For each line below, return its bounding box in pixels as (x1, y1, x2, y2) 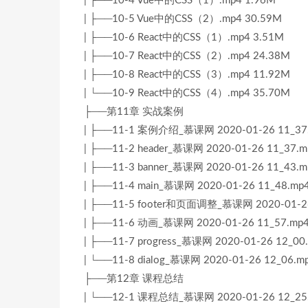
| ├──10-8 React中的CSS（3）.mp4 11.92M (84, 69, 290, 80)
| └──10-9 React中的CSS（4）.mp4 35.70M (84, 88, 290, 98)
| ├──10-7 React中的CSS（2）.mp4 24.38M (84, 51, 290, 61)
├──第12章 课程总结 (84, 274, 184, 284)
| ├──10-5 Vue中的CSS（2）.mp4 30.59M (84, 14, 282, 24)
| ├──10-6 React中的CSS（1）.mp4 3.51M (84, 32, 284, 43)
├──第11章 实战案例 (84, 107, 184, 117)
